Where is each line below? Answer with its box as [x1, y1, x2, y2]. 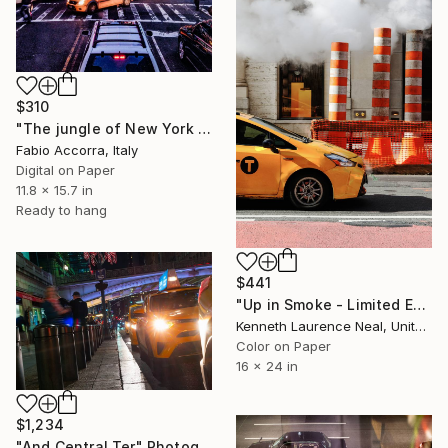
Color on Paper [236, 337, 331, 354]
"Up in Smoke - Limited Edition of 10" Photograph [412, 295, 426, 313]
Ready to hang [16, 201, 107, 218]
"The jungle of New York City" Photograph [197, 119, 211, 137]
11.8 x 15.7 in [16, 181, 93, 198]
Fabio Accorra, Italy [16, 141, 138, 158]
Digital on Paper [16, 161, 115, 178]
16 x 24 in [236, 357, 298, 374]
